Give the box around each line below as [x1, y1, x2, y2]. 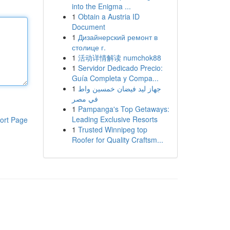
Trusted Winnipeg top [78, 124, 147, 135]
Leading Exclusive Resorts [71, 114, 158, 124]
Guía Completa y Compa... [71, 73, 159, 83]
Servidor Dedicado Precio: [78, 63, 163, 73]
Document [71, 22, 105, 32]
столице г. [71, 42, 106, 52]
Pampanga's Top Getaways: [78, 104, 169, 114]
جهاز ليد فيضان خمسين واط [78, 83, 161, 93]
